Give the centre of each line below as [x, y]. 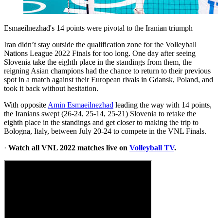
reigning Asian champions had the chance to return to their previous [107, 71]
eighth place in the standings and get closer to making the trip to [101, 122]
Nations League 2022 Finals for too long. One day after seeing [100, 53]
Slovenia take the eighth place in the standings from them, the [98, 62]
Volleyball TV [152, 147]
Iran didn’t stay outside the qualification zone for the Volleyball [100, 44]
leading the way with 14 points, [163, 105]
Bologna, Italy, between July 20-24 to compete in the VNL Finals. [105, 131]
